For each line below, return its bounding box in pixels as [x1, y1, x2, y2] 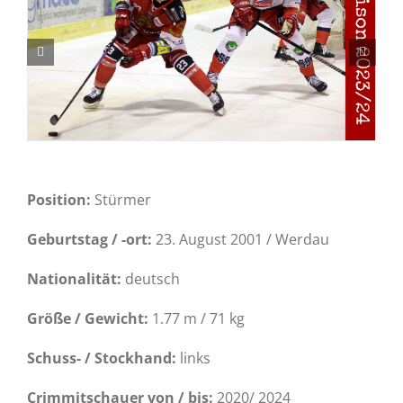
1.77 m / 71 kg [148, 309, 245, 328]
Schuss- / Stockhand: [27, 348, 180, 368]
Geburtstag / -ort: [27, 229, 152, 249]
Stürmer [91, 190, 151, 210]
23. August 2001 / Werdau [152, 229, 329, 249]
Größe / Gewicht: [27, 309, 148, 328]
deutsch [121, 269, 180, 289]
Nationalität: [27, 269, 121, 289]
